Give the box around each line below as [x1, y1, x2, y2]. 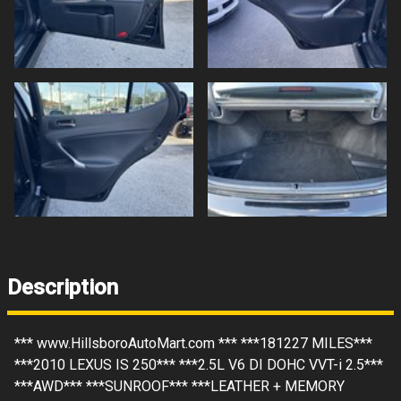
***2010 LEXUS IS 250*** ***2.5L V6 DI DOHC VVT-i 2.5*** [14, 355, 383, 373]
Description [7, 275, 118, 301]
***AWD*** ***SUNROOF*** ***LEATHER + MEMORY [14, 377, 345, 395]
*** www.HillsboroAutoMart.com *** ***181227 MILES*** [14, 334, 372, 352]
